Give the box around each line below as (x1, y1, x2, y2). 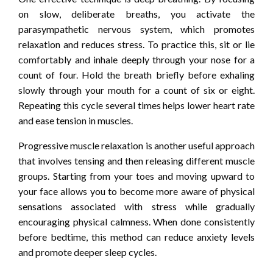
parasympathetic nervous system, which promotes (18, 23, 255, 35)
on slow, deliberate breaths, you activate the (18, 7, 255, 19)
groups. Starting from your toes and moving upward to (18, 169, 255, 182)
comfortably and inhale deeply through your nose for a (18, 53, 255, 65)
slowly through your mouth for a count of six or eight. (18, 83, 255, 96)
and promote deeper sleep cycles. (18, 246, 157, 258)
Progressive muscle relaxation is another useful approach (18, 139, 255, 151)
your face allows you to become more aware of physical (18, 185, 255, 197)
